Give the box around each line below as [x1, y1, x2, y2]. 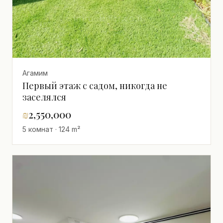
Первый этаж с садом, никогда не [22, 79, 167, 92]
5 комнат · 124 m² [22, 124, 80, 133]
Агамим [22, 68, 48, 77]
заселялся [22, 91, 66, 103]
